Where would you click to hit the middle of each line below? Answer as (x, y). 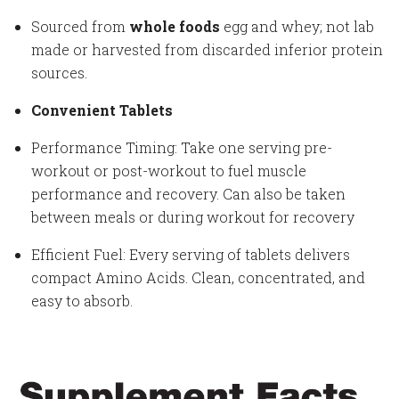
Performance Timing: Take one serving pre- (182, 148)
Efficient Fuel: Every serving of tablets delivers (191, 255)
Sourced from (80, 27)
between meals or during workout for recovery (193, 217)
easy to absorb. (84, 301)
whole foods (175, 27)
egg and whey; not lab (297, 27)
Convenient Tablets (104, 110)
